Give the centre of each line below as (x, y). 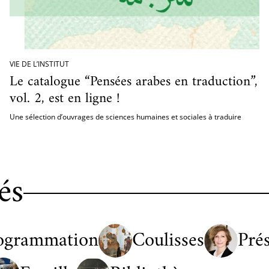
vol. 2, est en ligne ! (65, 98)
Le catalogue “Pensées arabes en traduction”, (134, 82)
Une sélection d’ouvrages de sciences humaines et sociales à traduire (125, 117)
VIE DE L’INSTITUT (39, 64)
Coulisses (168, 240)
